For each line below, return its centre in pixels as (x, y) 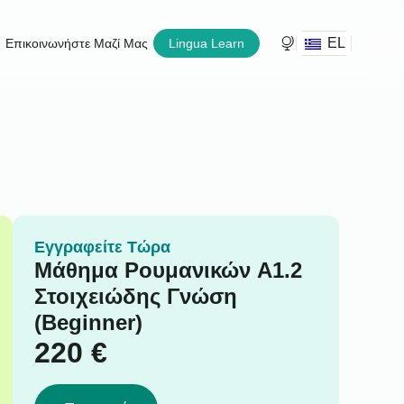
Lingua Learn (207, 43)
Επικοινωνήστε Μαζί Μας (77, 43)
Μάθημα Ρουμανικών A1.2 (168, 270)
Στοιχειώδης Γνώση (135, 296)
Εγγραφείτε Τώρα (102, 247)
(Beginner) (88, 322)
